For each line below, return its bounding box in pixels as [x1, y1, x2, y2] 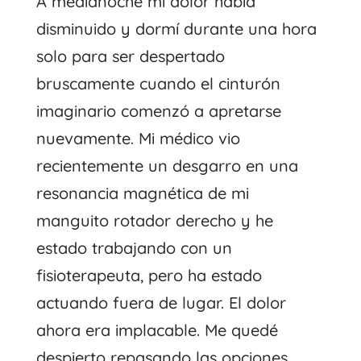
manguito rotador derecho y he [35, 210, 273, 230]
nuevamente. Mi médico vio [35, 127, 240, 148]
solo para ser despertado [35, 45, 225, 66]
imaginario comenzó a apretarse [35, 100, 281, 121]
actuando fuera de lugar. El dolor [35, 292, 286, 313]
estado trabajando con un [35, 237, 232, 258]
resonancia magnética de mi [35, 182, 249, 203]
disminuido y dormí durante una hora [35, 18, 317, 39]
